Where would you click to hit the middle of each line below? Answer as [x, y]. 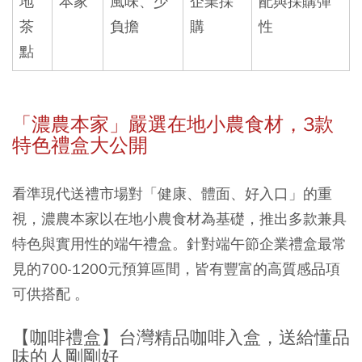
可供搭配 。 [51, 294]
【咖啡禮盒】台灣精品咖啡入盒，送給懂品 [181, 338]
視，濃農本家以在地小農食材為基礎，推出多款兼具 [179, 219]
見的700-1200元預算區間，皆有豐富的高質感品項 [176, 269]
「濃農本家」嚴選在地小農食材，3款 [173, 125]
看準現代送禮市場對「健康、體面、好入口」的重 [172, 194]
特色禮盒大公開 [80, 146]
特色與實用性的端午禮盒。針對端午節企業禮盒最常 [179, 244]
